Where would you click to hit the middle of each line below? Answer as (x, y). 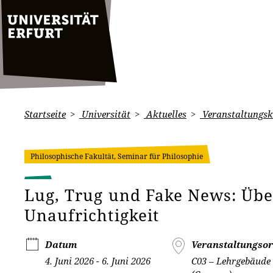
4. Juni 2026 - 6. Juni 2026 (98, 261)
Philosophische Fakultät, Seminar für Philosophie (117, 156)
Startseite (45, 114)
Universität (105, 114)
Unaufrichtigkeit (92, 215)
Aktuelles (165, 114)
